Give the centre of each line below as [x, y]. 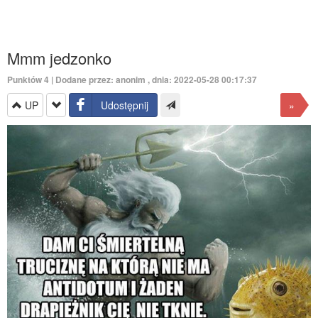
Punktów [26, 79]
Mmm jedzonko [59, 58]
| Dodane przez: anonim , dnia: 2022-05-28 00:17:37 [154, 79]
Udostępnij [125, 105]
